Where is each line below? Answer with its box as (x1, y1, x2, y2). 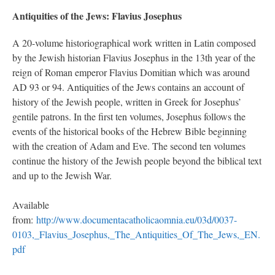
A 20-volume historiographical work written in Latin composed (12, 36, 256, 50)
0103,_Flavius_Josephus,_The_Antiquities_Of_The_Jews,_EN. (12, 228, 260, 241)
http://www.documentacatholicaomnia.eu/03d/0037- (36, 213, 237, 227)
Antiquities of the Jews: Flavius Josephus (12, 9, 182, 23)
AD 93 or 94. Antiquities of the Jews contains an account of (12, 80, 244, 94)
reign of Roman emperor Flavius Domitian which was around (12, 66, 250, 79)
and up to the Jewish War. (12, 169, 112, 182)
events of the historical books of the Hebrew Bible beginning (12, 125, 247, 138)
